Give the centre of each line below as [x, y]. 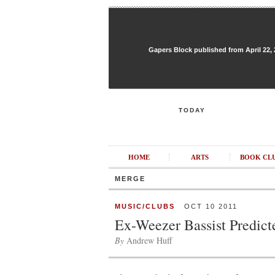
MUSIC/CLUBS [145, 206]
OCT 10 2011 [206, 206]
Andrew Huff [148, 240]
